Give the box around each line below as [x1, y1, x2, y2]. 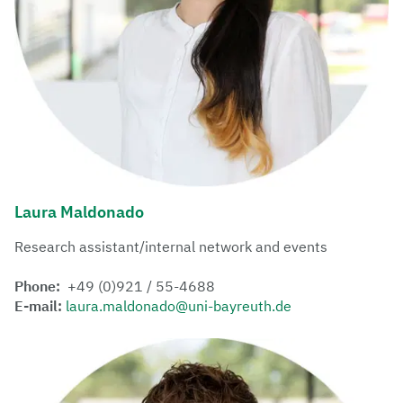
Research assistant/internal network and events [14, 237, 327, 255]
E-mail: [14, 296, 66, 315]
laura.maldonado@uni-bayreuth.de [66, 296, 291, 315]
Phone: [14, 276, 60, 295]
